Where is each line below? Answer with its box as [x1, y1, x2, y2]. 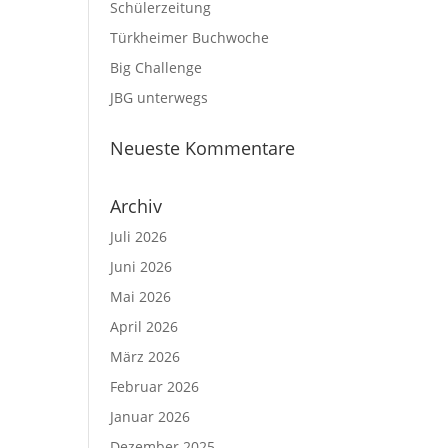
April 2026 [110, 317, 179, 336]
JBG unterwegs [110, 88, 209, 107]
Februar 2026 [110, 377, 200, 396]
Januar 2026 [110, 407, 191, 426]
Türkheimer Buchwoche [110, 28, 270, 47]
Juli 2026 [110, 227, 168, 246]
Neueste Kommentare [110, 136, 296, 160]
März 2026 [110, 347, 181, 366]
